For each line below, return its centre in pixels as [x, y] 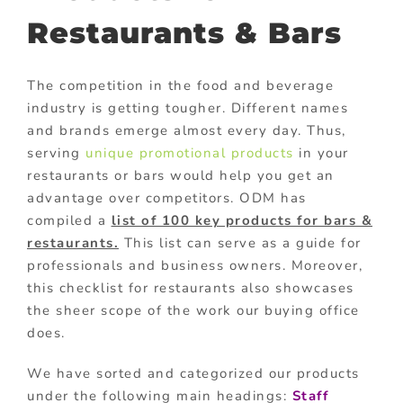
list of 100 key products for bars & [242, 220]
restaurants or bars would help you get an [181, 175]
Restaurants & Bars [184, 33]
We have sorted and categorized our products [193, 373]
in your [321, 152]
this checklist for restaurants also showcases [191, 287]
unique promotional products [190, 152]
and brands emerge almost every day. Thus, [187, 130]
